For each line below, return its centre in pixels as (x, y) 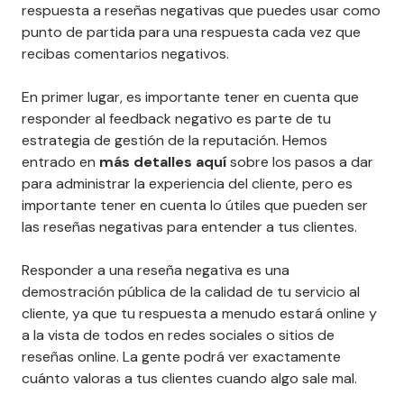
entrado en (60, 162)
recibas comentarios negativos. (125, 54)
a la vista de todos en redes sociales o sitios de (178, 335)
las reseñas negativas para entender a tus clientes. (189, 227)
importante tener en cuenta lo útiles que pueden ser (195, 206)
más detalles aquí (163, 162)
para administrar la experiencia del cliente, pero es (187, 184)
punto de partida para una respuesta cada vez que (191, 32)
